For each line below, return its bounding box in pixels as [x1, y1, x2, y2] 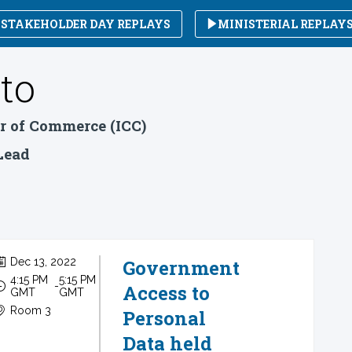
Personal [123, 306, 206, 331]
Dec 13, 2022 [9, 255, 76, 268]
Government [123, 255, 240, 280]
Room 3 [9, 304, 51, 317]
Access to [123, 280, 210, 306]
